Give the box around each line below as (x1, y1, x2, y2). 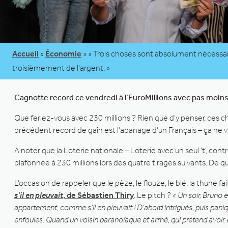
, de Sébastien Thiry (63, 190, 134, 200)
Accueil (12, 48, 39, 59)
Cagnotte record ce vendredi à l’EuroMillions (14, 92, 172, 102)
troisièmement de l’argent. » (12, 63, 110, 73)
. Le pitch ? (134, 190, 173, 200)
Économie (45, 48, 81, 59)
